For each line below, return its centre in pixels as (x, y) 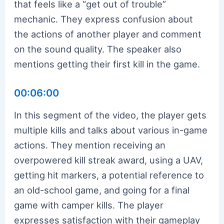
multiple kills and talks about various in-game (111, 130)
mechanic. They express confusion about (104, 19)
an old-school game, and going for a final (102, 190)
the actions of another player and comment (108, 34)
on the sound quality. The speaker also (98, 49)
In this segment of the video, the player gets (110, 115)
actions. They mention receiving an (90, 145)
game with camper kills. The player (89, 205)
